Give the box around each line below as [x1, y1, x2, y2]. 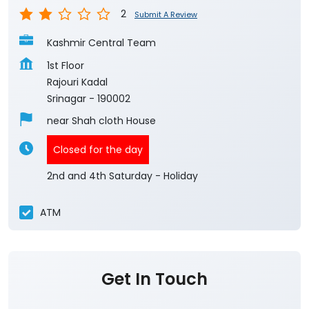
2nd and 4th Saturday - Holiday [47, 169, 198, 183]
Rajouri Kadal [47, 75, 108, 90]
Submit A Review [134, 9, 197, 21]
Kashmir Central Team [47, 36, 156, 50]
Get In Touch [101, 268, 208, 291]
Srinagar [47, 92, 86, 106]
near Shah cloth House [47, 114, 156, 128]
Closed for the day [53, 143, 143, 157]
